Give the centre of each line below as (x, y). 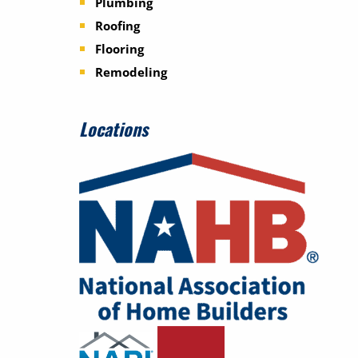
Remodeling (131, 72)
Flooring (119, 49)
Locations (113, 129)
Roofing (117, 26)
